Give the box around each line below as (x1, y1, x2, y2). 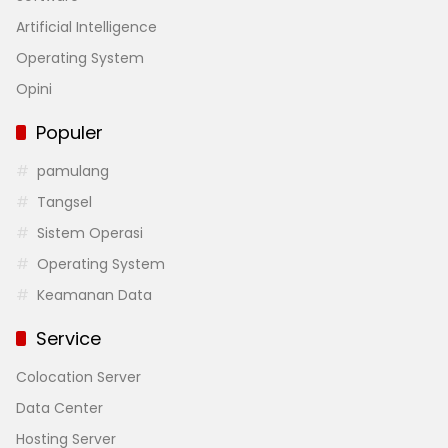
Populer (36, 119, 103, 145)
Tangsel (37, 191, 92, 212)
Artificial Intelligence (16, 16, 157, 37)
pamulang (37, 160, 109, 181)
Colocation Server (16, 366, 141, 387)
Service (36, 325, 101, 351)
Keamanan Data (37, 284, 152, 305)
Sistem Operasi (37, 222, 143, 243)
